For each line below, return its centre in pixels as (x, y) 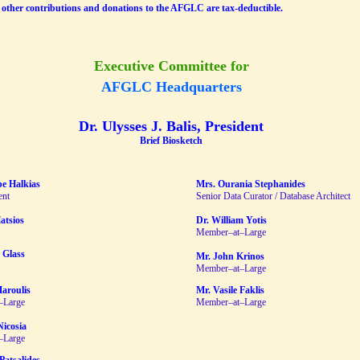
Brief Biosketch (171, 141)
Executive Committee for (171, 66)
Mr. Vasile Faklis (230, 290)
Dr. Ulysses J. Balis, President (171, 126)
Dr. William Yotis (231, 220)
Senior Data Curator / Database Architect (273, 196)
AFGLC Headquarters (171, 87)
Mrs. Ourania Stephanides (251, 184)
